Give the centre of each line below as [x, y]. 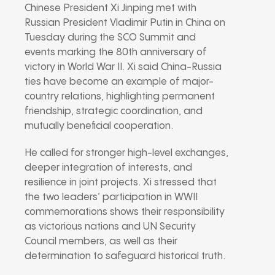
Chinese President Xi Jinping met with [110, 8]
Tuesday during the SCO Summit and [110, 37]
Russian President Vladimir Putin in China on [125, 23]
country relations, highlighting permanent [120, 96]
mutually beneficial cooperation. [99, 126]
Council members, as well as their [101, 241]
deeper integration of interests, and [108, 168]
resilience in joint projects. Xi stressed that [121, 182]
